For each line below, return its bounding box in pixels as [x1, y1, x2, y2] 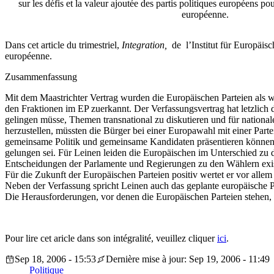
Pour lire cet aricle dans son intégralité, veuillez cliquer [5, 233, 217, 244]
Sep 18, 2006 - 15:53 [15, 254, 96, 265]
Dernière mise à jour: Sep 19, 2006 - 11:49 [106, 254, 270, 265]
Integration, [122, 40, 169, 51]
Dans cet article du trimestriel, [5, 40, 122, 51]
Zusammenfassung [5, 72, 77, 83]
